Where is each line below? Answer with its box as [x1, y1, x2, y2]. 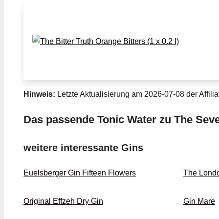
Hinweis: [23, 89, 55, 98]
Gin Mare [183, 197, 215, 205]
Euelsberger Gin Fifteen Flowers [23, 168, 136, 177]
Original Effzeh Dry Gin [23, 197, 103, 205]
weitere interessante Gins [23, 142, 143, 153]
